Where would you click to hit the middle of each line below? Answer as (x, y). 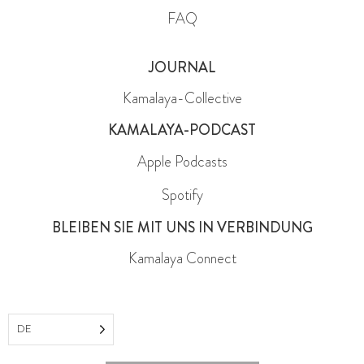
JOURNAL (182, 67)
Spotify (182, 195)
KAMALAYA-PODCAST (182, 130)
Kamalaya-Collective (182, 98)
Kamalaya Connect (182, 258)
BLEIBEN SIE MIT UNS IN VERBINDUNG (182, 227)
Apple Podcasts (182, 161)
